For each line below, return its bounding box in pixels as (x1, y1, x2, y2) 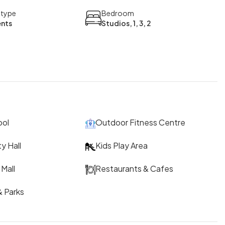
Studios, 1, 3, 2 (101, 19, 152, 28)
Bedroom (101, 9, 135, 18)
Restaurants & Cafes (95, 163, 174, 174)
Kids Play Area (95, 140, 148, 151)
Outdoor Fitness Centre (95, 117, 186, 128)
